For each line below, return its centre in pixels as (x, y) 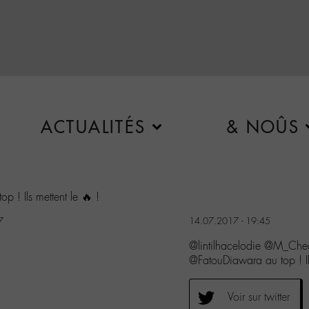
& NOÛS (263, 127)
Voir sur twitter (259, 297)
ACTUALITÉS (93, 127)
